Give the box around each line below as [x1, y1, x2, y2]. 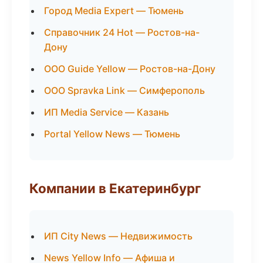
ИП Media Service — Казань [44, 106, 169, 118]
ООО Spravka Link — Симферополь [44, 85, 205, 96]
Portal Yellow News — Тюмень [44, 128, 180, 140]
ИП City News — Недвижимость [44, 230, 193, 242]
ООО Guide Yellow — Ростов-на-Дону [44, 63, 215, 75]
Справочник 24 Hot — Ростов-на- [44, 26, 200, 38]
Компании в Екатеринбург [29, 180, 201, 196]
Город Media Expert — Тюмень [44, 5, 184, 16]
